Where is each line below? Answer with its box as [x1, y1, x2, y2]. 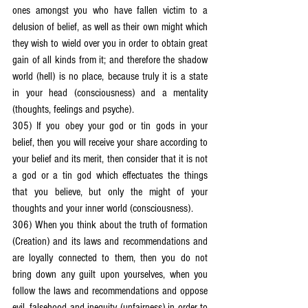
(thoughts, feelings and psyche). [12, 103, 134, 115]
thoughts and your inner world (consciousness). [12, 202, 193, 214]
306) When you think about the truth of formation [12, 219, 208, 231]
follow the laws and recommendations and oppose [12, 285, 208, 297]
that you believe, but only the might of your [12, 186, 208, 198]
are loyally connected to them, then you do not [12, 252, 208, 264]
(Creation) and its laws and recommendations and [12, 235, 208, 247]
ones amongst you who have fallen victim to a [12, 4, 208, 16]
